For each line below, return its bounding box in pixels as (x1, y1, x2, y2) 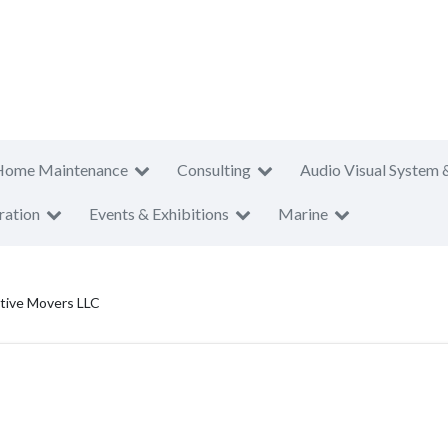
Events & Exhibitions (89, 204, 229, 223)
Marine (278, 204, 328, 223)
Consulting (177, 160, 251, 179)
